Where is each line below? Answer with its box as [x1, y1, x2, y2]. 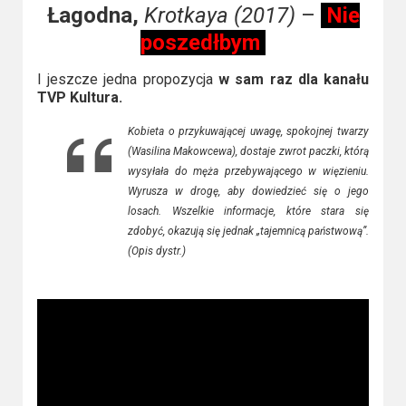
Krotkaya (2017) [143, 2, 295, 28]
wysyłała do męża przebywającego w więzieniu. [127, 164, 370, 178]
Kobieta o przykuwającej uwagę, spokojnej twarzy [127, 124, 370, 138]
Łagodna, [46, 2, 139, 28]
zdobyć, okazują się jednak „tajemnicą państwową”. [127, 224, 370, 237]
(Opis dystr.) [127, 244, 186, 257]
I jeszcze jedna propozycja [36, 70, 218, 88]
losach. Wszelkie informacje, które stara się [127, 204, 370, 217]
